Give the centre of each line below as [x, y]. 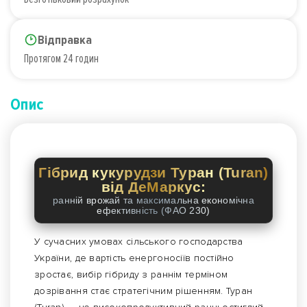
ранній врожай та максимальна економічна [153, 200]
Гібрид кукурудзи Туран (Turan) [153, 173]
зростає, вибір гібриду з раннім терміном [131, 275]
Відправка [65, 40]
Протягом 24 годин [61, 59]
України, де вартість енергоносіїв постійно [134, 258]
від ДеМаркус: [153, 187]
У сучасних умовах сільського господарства [139, 242]
